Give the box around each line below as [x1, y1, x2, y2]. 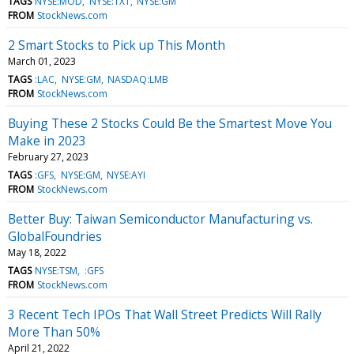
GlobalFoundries [8, 227, 102, 245]
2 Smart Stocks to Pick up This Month [8, 36, 225, 54]
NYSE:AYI [106, 168, 145, 182]
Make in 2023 [8, 131, 86, 149]
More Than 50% [8, 322, 100, 341]
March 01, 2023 [8, 54, 76, 68]
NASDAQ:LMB [107, 72, 168, 86]
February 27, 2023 [8, 149, 88, 164]
